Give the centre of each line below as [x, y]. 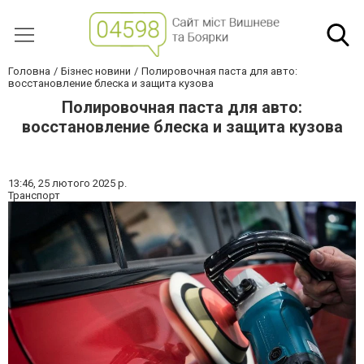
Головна [29, 71]
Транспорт [34, 195]
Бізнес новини [96, 71]
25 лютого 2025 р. [82, 183]
